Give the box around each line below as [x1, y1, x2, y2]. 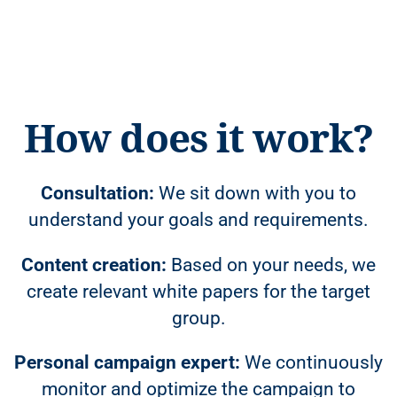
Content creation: [21, 253, 167, 276]
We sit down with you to [154, 183, 356, 204]
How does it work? [23, 111, 374, 164]
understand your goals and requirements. [28, 209, 369, 230]
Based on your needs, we [167, 253, 376, 276]
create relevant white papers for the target [27, 280, 370, 302]
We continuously [240, 352, 383, 374]
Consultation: [41, 183, 154, 204]
